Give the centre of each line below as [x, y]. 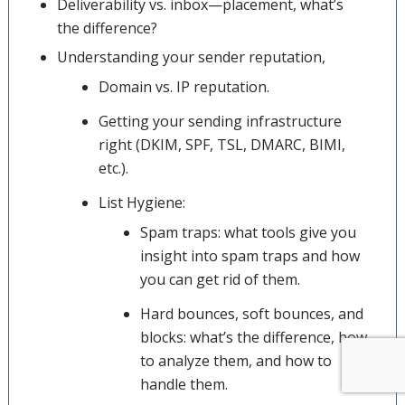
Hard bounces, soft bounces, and [251, 314]
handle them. [184, 385]
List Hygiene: [141, 203]
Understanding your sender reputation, [191, 57]
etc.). [113, 169]
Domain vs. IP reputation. [184, 87]
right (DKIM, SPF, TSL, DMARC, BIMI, [221, 145]
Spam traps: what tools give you [248, 233]
